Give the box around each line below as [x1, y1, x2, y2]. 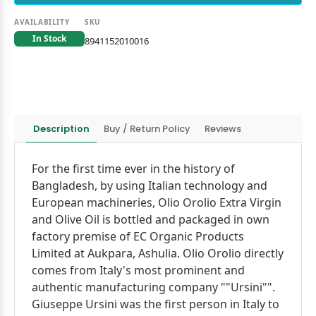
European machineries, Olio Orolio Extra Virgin [32, 195, 281, 210]
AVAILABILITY [14, 17, 70, 27]
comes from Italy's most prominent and [32, 262, 245, 278]
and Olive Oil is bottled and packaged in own [32, 212, 269, 227]
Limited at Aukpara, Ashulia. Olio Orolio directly [32, 245, 284, 261]
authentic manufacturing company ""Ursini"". [32, 279, 275, 295]
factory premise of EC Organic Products [32, 229, 244, 244]
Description [33, 121, 90, 135]
